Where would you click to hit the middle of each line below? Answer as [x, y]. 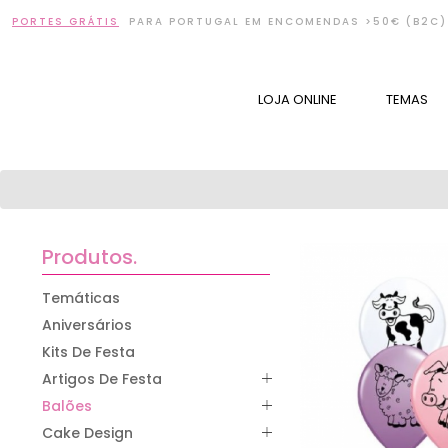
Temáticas [81, 297]
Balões [67, 405]
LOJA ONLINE [297, 100]
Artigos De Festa [102, 378]
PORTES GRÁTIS [65, 21]
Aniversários [87, 324]
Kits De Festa [88, 351]
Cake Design [87, 432]
